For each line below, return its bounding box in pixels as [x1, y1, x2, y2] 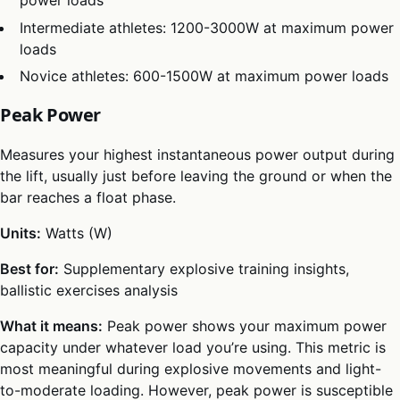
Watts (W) [41, 224, 112, 242]
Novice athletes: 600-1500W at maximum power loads [20, 67, 389, 85]
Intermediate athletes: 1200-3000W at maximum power [20, 18, 395, 37]
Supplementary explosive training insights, [59, 260, 349, 278]
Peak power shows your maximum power [103, 317, 387, 335]
